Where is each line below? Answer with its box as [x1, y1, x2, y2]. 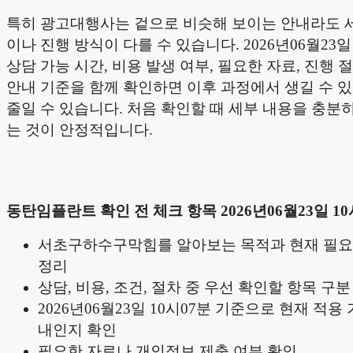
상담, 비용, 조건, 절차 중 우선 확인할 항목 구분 [38, 279, 351, 295]
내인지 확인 [38, 321, 117, 338]
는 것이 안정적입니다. [6, 121, 153, 138]
